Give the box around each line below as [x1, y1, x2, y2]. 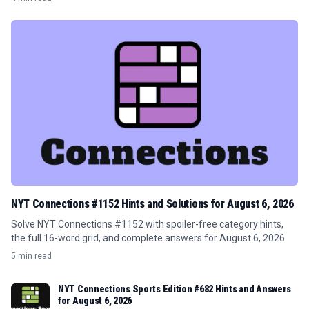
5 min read [11, 251, 52, 261]
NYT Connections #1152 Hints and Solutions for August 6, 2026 [11, 197, 294, 210]
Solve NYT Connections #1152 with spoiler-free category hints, [11, 219, 283, 230]
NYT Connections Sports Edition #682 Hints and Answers [58, 283, 292, 295]
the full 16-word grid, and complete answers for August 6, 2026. [11, 232, 287, 243]
